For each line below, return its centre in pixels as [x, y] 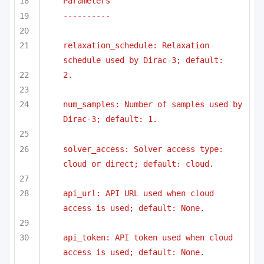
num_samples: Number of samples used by [153, 105]
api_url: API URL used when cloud [138, 193]
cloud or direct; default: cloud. [138, 164]
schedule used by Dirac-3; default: [143, 60]
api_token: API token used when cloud [148, 237]
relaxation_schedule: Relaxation [136, 45]
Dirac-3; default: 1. [110, 119]
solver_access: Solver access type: [143, 149]
